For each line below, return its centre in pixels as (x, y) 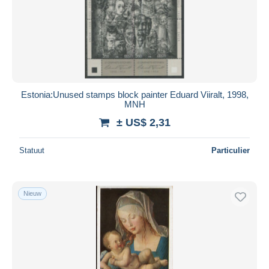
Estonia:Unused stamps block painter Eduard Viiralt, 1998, (134, 94)
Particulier (231, 150)
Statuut (32, 150)
